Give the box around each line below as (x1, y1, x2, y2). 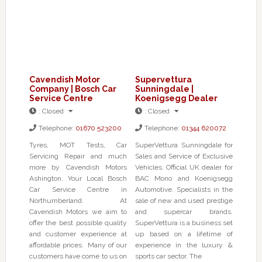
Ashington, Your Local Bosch (29, 174, 127, 182)
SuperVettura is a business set (135, 218, 233, 227)
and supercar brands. (135, 207, 233, 216)
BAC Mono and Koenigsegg (135, 174, 233, 182)
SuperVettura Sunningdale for (135, 140, 233, 149)
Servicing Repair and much (29, 151, 127, 160)
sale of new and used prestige (135, 196, 233, 205)
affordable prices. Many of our (29, 240, 127, 249)
